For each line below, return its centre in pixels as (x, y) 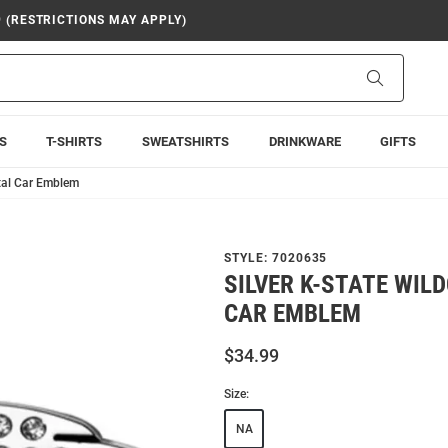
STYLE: (248, 258)
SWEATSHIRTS (185, 141)
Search (403, 77)
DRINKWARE (304, 141)
